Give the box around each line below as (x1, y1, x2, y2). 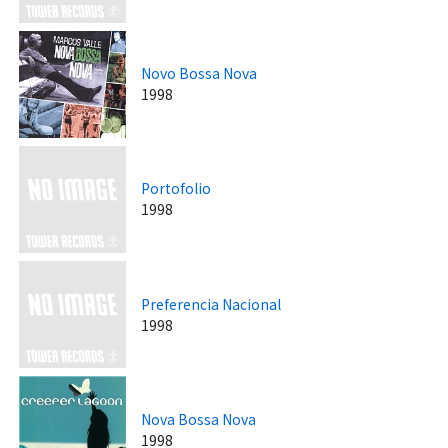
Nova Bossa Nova (141, 408, 257, 429)
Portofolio (141, 178, 212, 199)
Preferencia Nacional (141, 293, 282, 314)
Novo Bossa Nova (141, 63, 258, 84)
